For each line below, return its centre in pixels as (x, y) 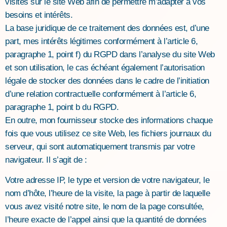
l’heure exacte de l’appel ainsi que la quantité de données (106, 220)
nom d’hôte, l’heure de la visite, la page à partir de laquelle (107, 194)
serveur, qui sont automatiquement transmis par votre (100, 146)
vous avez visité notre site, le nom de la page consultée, (105, 207)
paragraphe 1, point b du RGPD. (62, 107)
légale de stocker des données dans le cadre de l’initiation (107, 81)
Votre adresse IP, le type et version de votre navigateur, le (107, 180)
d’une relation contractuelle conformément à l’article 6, (101, 94)
